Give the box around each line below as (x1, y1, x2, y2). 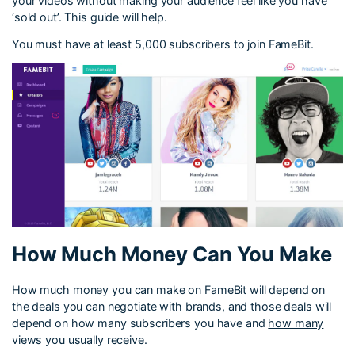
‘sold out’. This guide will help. (12, 10, 167, 25)
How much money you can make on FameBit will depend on (12, 283, 326, 297)
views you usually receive (12, 333, 144, 347)
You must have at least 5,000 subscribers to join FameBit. (12, 37, 314, 52)
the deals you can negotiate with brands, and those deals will (12, 300, 332, 314)
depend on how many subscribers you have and (12, 316, 269, 330)
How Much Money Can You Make (12, 242, 332, 267)
